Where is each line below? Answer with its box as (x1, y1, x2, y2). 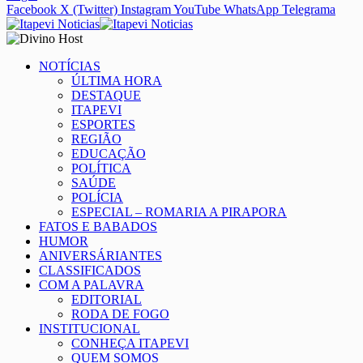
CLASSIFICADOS (39, 263, 141, 278)
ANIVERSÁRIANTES (39, 249, 162, 263)
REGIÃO (71, 132, 122, 147)
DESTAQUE (71, 88, 141, 103)
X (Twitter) (60, 2, 117, 17)
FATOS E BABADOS (39, 220, 157, 234)
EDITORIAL (71, 293, 142, 307)
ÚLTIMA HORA (71, 74, 162, 88)
